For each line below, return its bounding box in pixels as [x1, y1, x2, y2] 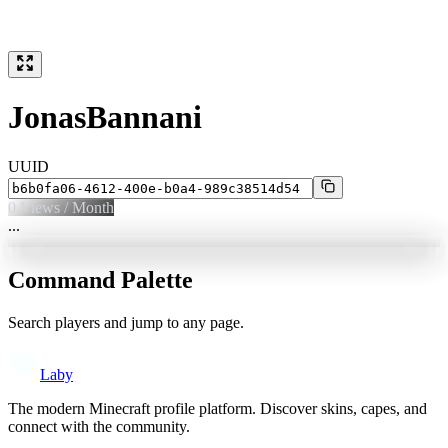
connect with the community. [8, 417, 190, 435]
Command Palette [8, 266, 193, 293]
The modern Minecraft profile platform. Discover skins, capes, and [8, 399, 427, 417]
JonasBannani [8, 99, 202, 136]
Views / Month [16, 198, 114, 216]
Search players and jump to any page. [8, 313, 244, 331]
